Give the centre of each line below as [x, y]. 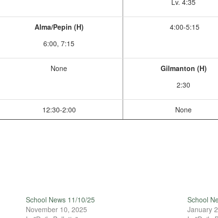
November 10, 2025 [56, 209]
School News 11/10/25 [60, 200]
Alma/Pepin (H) [59, 27]
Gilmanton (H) [183, 68]
